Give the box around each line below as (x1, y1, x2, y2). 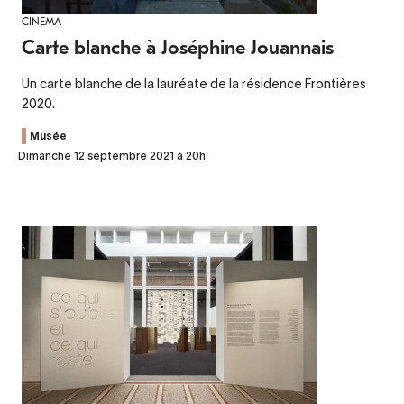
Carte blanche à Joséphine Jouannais (22, 35, 334, 60)
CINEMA (22, 14, 61, 28)
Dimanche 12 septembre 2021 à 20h (18, 149, 206, 161)
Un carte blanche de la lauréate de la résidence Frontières (22, 76, 366, 91)
